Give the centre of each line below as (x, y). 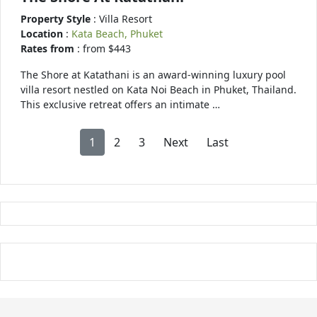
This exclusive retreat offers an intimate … (120, 104)
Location (43, 34)
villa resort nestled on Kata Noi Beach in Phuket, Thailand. (158, 90)
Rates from (49, 48)
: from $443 (104, 48)
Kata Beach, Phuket (117, 34)
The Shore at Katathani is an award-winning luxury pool (153, 75)
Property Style (57, 19)
